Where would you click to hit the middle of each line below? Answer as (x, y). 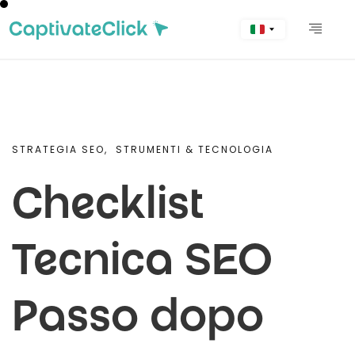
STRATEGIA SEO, (60, 149)
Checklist (108, 208)
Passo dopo (138, 321)
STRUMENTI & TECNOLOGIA (195, 149)
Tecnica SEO (142, 265)
